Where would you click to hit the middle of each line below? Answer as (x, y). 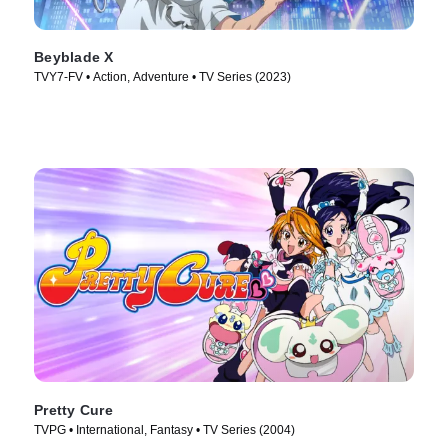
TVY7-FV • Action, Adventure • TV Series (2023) (162, 77)
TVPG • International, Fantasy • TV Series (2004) (164, 430)
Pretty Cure (73, 410)
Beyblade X (74, 57)
